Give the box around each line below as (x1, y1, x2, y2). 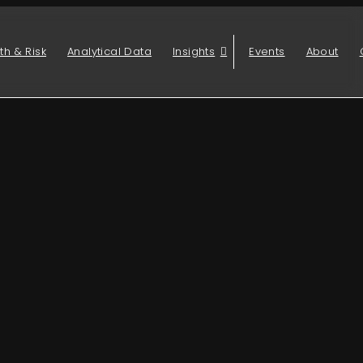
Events (249, 43, 285, 59)
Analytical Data (67, 43, 152, 59)
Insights (173, 43, 216, 59)
